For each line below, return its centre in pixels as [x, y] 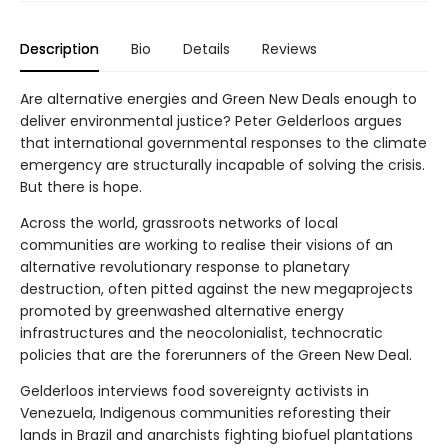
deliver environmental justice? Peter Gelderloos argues [211, 120]
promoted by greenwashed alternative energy [182, 310]
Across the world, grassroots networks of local [179, 222]
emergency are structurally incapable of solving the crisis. [222, 164]
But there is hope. [81, 186]
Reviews [289, 48]
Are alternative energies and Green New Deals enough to [218, 98]
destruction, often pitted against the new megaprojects [216, 288]
